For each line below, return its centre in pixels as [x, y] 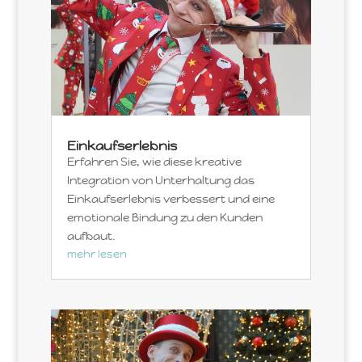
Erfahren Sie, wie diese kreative [154, 162]
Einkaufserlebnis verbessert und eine [170, 199]
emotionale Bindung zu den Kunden [164, 217]
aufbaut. [91, 236]
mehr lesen [97, 254]
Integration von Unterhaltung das [160, 180]
